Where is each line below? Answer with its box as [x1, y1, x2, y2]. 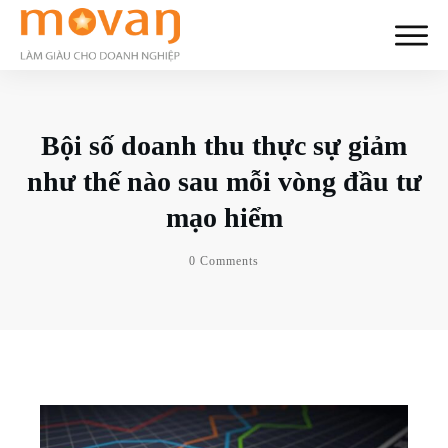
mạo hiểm [165, 202, 283, 234]
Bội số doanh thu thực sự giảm [41, 130, 407, 162]
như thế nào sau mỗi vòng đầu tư [26, 166, 422, 198]
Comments [196, 254, 259, 269]
